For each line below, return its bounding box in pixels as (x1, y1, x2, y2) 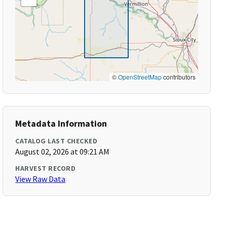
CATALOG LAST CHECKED (15, 136, 98, 145)
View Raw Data (15, 174, 66, 184)
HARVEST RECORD (15, 164, 76, 173)
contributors (161, 72, 196, 81)
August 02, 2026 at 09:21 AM (15, 146, 110, 157)
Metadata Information (15, 118, 107, 129)
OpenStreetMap (118, 72, 162, 81)
